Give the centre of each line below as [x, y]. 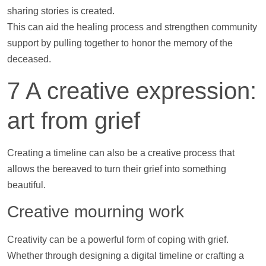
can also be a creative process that [161, 153]
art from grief [74, 120]
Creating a [30, 153]
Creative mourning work [96, 212]
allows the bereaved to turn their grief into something [117, 169]
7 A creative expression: [132, 91]
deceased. [29, 59]
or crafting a [218, 256]
